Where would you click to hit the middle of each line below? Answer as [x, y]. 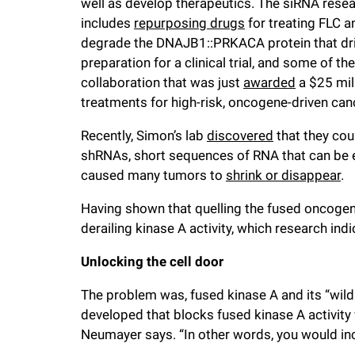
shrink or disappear [283, 176]
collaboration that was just [162, 83]
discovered [240, 136]
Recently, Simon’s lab [144, 136]
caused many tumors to [153, 176]
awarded [269, 83]
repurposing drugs [189, 23]
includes [107, 23]
